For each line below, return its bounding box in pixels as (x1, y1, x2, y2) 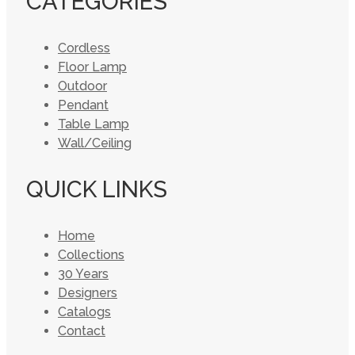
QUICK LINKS (26, 176, 167, 203)
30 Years (58, 266, 109, 281)
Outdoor (58, 78, 107, 94)
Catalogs (58, 304, 111, 319)
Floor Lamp (58, 59, 127, 74)
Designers (58, 285, 117, 300)
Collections (58, 247, 124, 262)
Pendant (58, 97, 109, 113)
